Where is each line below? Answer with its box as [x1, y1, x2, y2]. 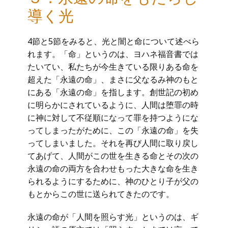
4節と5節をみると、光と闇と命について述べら [27, 36, 199, 47]
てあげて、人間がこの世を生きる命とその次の [27, 150, 198, 161]
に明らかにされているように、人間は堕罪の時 [27, 99, 198, 110]
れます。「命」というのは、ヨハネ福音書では [27, 48, 198, 60]
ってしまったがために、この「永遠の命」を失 [27, 125, 198, 136]
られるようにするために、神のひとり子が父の [27, 176, 198, 187]
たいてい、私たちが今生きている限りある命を [27, 61, 198, 72]
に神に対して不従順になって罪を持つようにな [27, 112, 198, 123]
